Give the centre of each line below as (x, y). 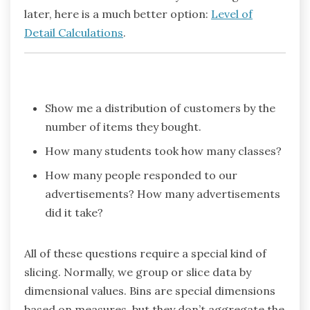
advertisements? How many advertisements (163, 193)
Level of (232, 13)
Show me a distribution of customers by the (160, 108)
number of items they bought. (123, 126)
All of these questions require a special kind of (145, 253)
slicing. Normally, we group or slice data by (138, 272)
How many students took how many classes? (163, 151)
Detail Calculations (74, 32)
